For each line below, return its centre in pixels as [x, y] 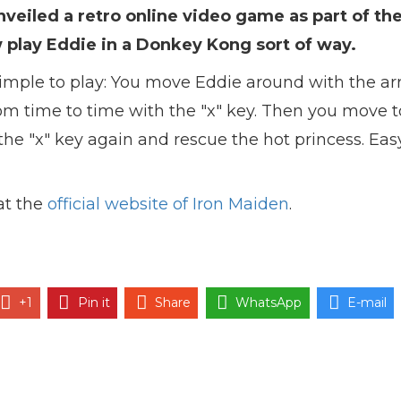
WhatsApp [269, 303]
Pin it [94, 303]
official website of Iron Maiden [168, 204]
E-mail [367, 303]
